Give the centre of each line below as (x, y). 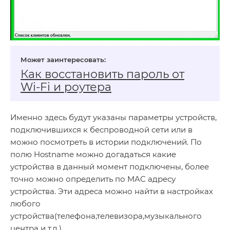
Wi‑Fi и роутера (66, 87)
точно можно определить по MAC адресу (93, 179)
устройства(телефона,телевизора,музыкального (106, 216)
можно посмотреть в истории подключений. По (106, 142)
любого (25, 204)
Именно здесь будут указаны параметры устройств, (113, 118)
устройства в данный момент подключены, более (110, 167)
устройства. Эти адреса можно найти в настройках (112, 191)
